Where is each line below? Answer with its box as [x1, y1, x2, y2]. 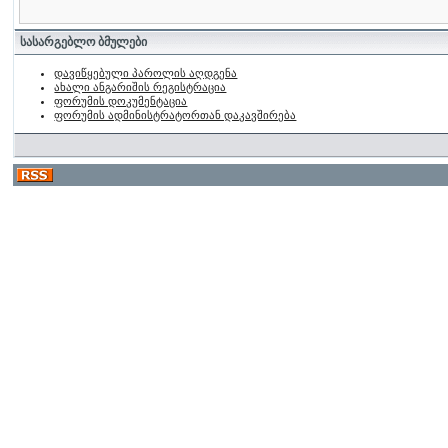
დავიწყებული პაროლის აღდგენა [54, 67, 238, 79]
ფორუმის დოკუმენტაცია [54, 95, 188, 107]
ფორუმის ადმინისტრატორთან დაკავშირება [54, 109, 297, 121]
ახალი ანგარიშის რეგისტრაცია [54, 81, 227, 93]
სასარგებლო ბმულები [20, 35, 148, 49]
